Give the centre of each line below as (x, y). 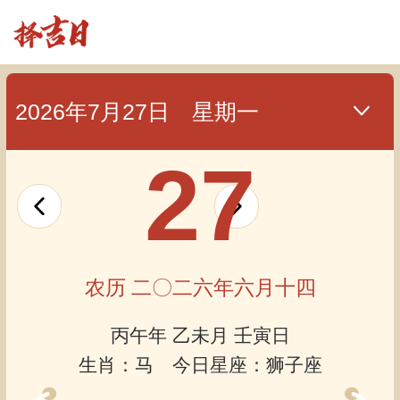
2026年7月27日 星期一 (137, 111)
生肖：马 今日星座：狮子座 (200, 364)
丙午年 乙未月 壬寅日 (200, 335)
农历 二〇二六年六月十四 (200, 287)
